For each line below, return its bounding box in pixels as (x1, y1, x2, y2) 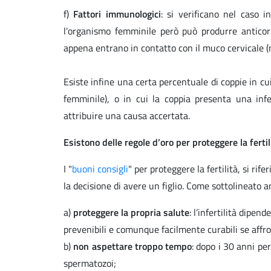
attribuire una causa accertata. (64, 108, 190, 123)
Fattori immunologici (69, 7, 161, 22)
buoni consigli (72, 162, 128, 177)
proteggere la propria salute (73, 205, 190, 220)
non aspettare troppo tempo (73, 239, 192, 254)
